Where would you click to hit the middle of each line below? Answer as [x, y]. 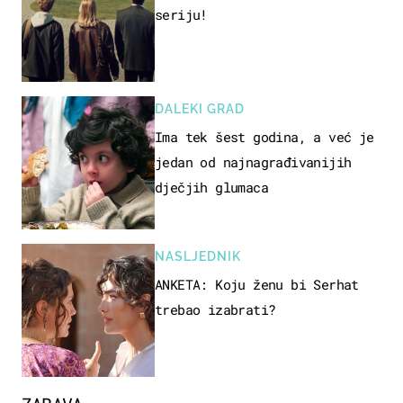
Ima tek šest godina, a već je [264, 136]
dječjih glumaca [211, 187]
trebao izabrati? [215, 309]
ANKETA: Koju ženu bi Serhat [257, 284]
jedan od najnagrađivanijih [253, 161]
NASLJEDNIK [198, 256]
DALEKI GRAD [200, 108]
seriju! [181, 14]
